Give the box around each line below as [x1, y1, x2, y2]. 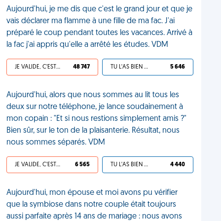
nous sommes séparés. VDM [6, 139, 106, 147]
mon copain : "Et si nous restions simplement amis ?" [6, 115, 187, 123]
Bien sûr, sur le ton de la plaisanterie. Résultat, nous [6, 127, 180, 135]
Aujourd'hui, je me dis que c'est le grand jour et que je [6, 5, 193, 13]
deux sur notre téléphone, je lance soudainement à [6, 103, 184, 111]
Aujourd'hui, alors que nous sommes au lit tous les [6, 91, 180, 99]
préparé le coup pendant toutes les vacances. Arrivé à [6, 29, 193, 37]
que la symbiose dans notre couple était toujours [6, 201, 177, 209]
